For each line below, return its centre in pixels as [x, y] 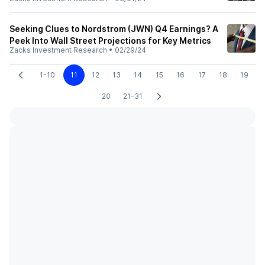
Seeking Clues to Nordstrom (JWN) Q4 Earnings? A [114, 29]
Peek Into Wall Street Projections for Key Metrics [110, 41]
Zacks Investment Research [58, 50]
